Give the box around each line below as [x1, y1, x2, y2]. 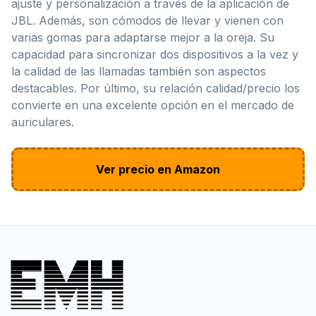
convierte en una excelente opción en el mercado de [11, 97, 294, 112]
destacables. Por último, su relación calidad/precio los [11, 80, 300, 95]
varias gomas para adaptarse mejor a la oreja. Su [11, 30, 274, 44]
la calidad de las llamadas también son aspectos [11, 63, 266, 78]
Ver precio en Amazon [96, 162, 220, 176]
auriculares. [11, 114, 74, 129]
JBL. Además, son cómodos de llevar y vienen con [11, 13, 284, 28]
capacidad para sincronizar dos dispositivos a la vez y [11, 47, 298, 61]
